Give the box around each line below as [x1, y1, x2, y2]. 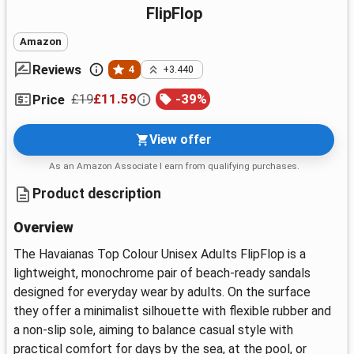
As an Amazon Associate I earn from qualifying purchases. [48, 160, 299, 171]
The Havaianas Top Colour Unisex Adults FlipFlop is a [13, 246, 306, 262]
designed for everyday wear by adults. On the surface [13, 284, 311, 299]
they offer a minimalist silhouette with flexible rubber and [13, 303, 331, 318]
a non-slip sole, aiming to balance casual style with [13, 322, 293, 337]
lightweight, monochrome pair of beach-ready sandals [13, 265, 311, 281]
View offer [149, 131, 213, 147]
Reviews [32, 61, 81, 77]
